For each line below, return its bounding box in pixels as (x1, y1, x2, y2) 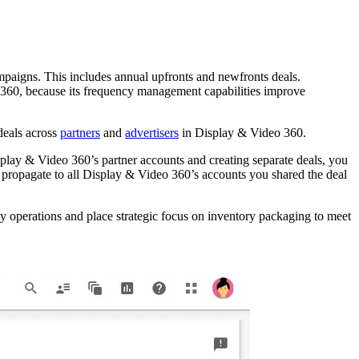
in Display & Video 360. (179, 126, 306, 140)
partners (60, 126, 100, 140)
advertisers (125, 126, 179, 140)
